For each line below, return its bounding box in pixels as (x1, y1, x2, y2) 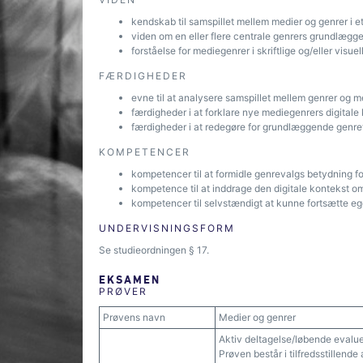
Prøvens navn (103, 311, 165, 323)
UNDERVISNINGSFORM (99, 222, 235, 234)
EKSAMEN (99, 272, 160, 286)
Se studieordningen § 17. (99, 244, 209, 256)
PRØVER (99, 285, 147, 297)
